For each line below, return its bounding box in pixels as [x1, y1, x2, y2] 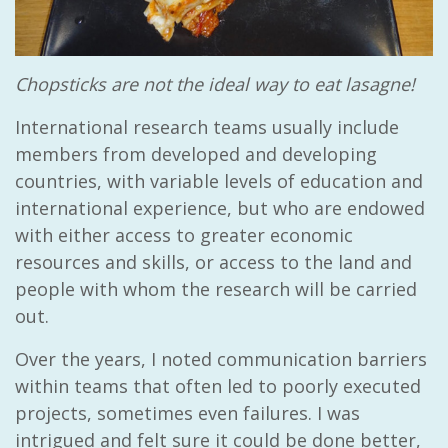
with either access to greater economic [15, 223, 353, 248]
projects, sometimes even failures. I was [15, 401, 360, 426]
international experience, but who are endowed [15, 196, 425, 221]
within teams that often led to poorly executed [15, 374, 421, 399]
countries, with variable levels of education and [15, 169, 423, 194]
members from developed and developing [15, 142, 377, 167]
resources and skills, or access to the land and [15, 250, 412, 275]
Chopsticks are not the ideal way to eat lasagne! [15, 72, 415, 97]
